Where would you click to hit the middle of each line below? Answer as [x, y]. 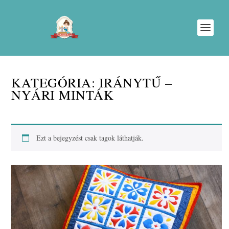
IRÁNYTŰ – [135, 82]
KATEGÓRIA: [55, 82]
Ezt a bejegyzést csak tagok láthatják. [90, 138]
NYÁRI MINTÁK [63, 95]
